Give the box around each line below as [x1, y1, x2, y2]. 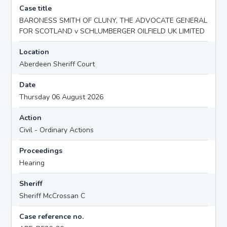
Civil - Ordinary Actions [19, 125, 94, 135]
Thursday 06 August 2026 [19, 92, 104, 102]
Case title [19, 3, 52, 13]
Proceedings [19, 145, 63, 156]
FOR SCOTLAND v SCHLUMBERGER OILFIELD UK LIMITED [19, 26, 205, 36]
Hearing [19, 158, 45, 168]
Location [19, 47, 50, 57]
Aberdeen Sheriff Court [19, 59, 95, 69]
